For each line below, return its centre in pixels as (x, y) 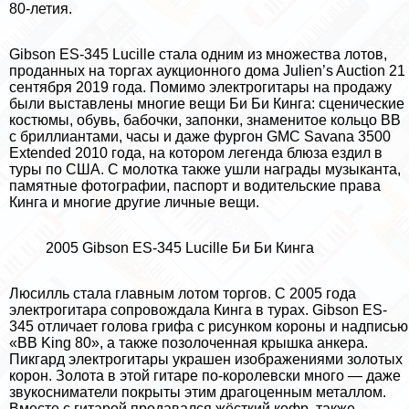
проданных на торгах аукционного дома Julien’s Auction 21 (207, 71)
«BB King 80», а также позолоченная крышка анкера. (189, 343)
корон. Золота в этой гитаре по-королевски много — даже (205, 376)
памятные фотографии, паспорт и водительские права (195, 186)
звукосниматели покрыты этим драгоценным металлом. (198, 393)
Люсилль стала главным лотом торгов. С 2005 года (183, 294)
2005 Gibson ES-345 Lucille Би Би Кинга (180, 248)
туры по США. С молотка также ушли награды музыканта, (205, 170)
